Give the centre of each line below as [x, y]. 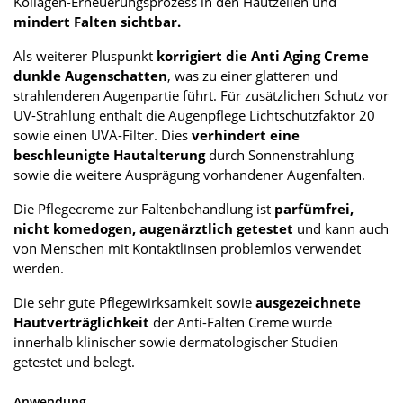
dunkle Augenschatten [90, 76]
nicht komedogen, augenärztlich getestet [153, 229]
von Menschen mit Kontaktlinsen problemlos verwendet [187, 249]
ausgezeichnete [308, 303]
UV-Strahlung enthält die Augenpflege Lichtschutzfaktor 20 [194, 116]
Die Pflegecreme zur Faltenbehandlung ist [144, 209]
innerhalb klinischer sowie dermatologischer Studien [176, 342]
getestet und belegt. [74, 362]
